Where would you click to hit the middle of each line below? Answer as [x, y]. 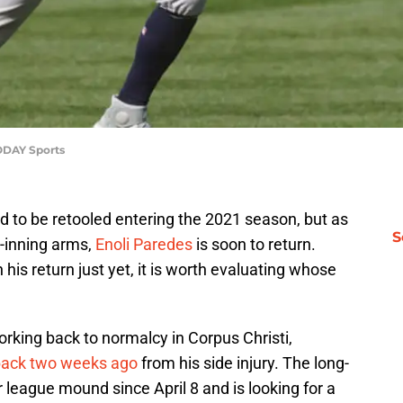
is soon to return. [254, 245]
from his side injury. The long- [243, 363]
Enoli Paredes [144, 245]
